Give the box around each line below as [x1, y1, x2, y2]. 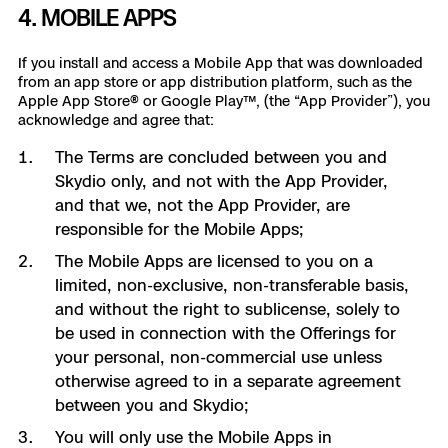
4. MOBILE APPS [18, 4, 176, 31]
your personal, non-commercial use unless [54, 347, 382, 367]
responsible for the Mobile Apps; [54, 219, 304, 239]
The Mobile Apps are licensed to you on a [54, 251, 373, 271]
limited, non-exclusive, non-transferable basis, [54, 275, 409, 295]
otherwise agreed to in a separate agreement [54, 371, 401, 391]
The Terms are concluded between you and [54, 147, 387, 167]
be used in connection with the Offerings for [54, 323, 396, 343]
